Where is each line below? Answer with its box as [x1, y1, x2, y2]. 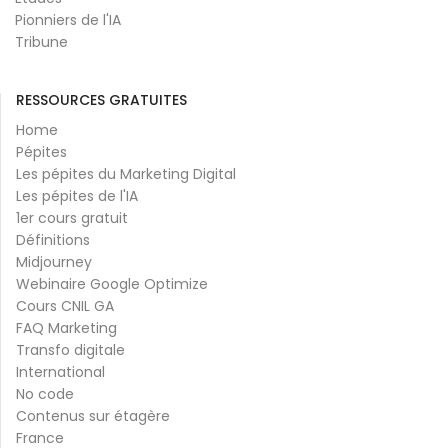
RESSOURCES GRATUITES [16, 89, 187, 110]
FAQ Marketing [16, 317, 117, 338]
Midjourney [16, 251, 92, 272]
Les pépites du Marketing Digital [16, 163, 236, 184]
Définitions [16, 229, 90, 250]
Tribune [15, 31, 68, 52]
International [16, 361, 105, 382]
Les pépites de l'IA [16, 185, 138, 206]
